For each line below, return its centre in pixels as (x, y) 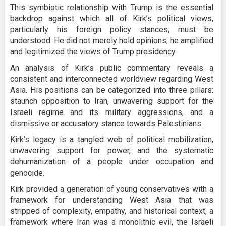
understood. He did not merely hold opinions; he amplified (112, 40)
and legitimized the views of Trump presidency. (93, 51)
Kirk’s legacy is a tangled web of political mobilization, (112, 139)
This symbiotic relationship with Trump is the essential (112, 7)
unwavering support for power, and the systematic (112, 150)
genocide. (27, 173)
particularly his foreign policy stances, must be (112, 29)
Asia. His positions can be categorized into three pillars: (112, 90)
